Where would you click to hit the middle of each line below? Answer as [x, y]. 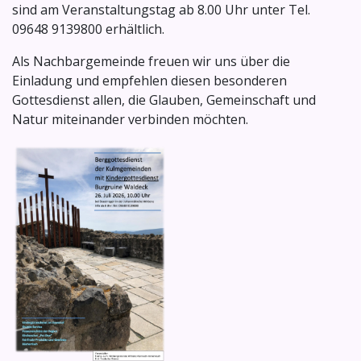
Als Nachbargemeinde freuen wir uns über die [151, 62]
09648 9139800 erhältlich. [88, 29]
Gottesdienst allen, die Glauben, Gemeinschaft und [164, 100]
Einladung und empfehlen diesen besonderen [149, 81]
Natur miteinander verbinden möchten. [130, 120]
